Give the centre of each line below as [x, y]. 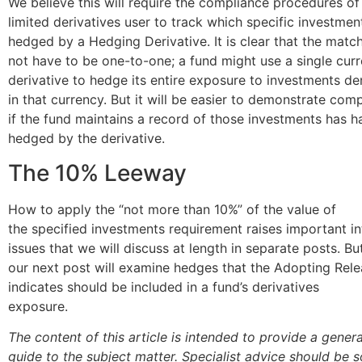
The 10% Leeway [97, 173]
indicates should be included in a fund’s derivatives [164, 286]
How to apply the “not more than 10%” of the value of [172, 209]
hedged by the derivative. [86, 139]
